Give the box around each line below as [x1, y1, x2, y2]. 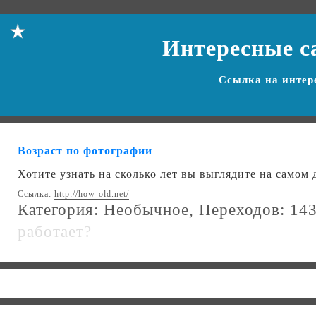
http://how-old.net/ [54, 189, 129, 199]
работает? [18, 223, 92, 241]
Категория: [18, 201, 104, 219]
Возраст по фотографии [18, 145, 152, 157]
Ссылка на [219, 74, 282, 85]
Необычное [104, 201, 189, 219]
